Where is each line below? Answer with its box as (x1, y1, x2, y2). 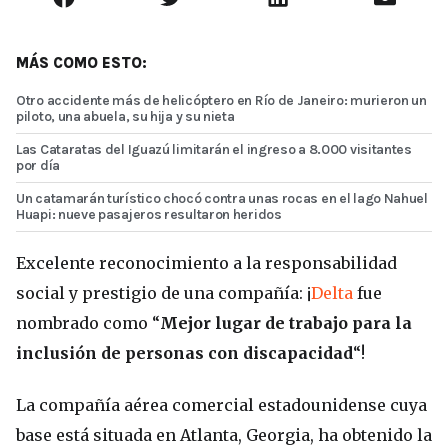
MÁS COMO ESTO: (16, 54, 147, 73)
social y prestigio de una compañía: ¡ (16, 283, 311, 304)
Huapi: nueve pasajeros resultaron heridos (16, 206, 282, 224)
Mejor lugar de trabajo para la (160, 313, 412, 334)
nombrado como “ (16, 313, 160, 334)
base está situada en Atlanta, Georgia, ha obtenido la (16, 425, 432, 446)
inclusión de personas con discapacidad (16, 343, 353, 364)
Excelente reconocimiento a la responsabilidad (16, 253, 397, 274)
